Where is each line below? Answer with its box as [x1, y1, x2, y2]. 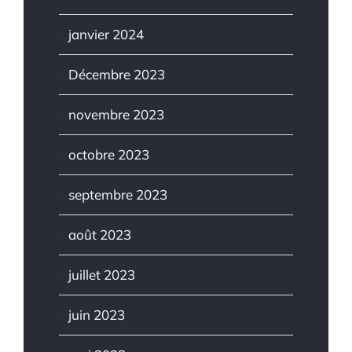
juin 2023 [68, 306, 125, 323]
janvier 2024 [68, 25, 144, 42]
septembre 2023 [68, 185, 167, 203]
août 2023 [68, 225, 131, 243]
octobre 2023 [68, 145, 149, 163]
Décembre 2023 [68, 65, 165, 82]
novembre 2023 [68, 105, 164, 123]
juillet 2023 [68, 266, 135, 283]
